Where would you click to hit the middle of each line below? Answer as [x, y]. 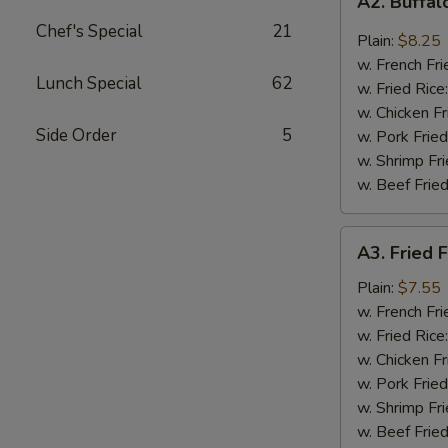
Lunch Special [88, 83]
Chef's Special [89, 31]
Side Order [76, 135]
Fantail [363, 286]
